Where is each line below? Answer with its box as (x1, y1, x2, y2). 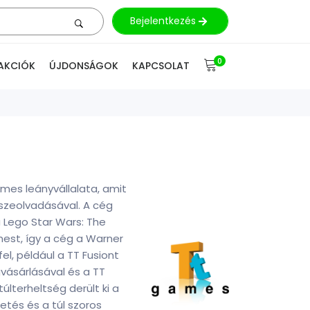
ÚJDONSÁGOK (49, 59, 118, 73)
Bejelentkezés (130, 14, 199, 28)
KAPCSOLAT (132, 59, 190, 73)
